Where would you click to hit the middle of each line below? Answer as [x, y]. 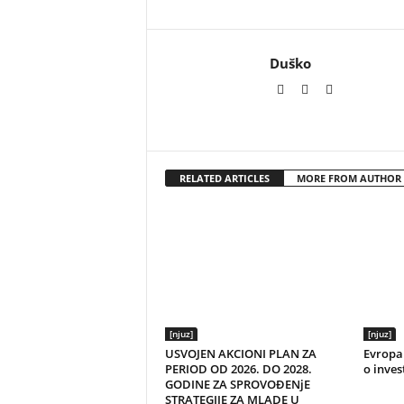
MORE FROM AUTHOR [349, 178]
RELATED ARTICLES [224, 178]
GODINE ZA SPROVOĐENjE [237, 384]
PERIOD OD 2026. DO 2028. [238, 369]
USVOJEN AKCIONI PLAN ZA [240, 353]
